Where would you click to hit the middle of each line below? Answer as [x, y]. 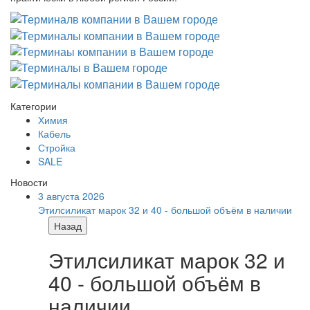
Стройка [57, 147]
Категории [34, 106]
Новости [29, 182]
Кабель [54, 133]
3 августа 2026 [71, 195]
